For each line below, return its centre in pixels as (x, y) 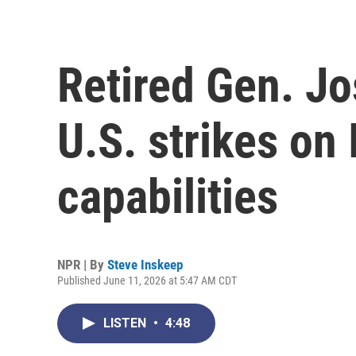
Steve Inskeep (145, 264)
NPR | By (82, 264)
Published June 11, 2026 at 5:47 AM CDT (147, 280)
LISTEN (126, 323)
